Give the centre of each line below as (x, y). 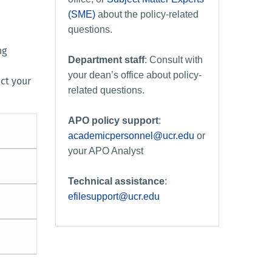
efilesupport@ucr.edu (114, 196)
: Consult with (174, 59)
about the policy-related (147, 14)
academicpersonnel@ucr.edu (131, 135)
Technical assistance (116, 181)
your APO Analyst (106, 151)
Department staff (106, 59)
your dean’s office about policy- (135, 75)
